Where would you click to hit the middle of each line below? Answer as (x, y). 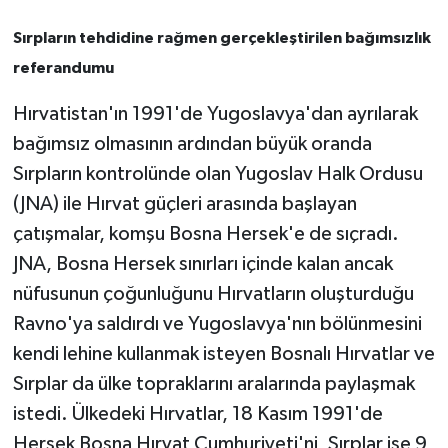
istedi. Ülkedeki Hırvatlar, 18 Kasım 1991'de (197, 414)
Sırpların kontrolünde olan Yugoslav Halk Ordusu (217, 174)
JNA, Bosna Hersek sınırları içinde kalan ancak (202, 264)
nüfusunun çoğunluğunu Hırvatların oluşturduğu (213, 294)
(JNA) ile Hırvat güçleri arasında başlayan (184, 204)
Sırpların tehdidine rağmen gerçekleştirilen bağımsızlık (221, 38)
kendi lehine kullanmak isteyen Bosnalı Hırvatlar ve (223, 354)
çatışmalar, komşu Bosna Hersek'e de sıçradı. (205, 234)
